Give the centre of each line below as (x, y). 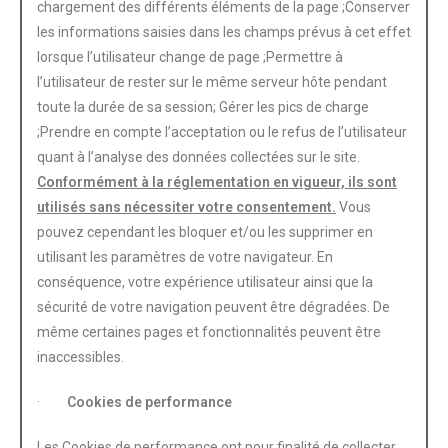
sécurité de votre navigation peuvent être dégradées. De (213, 306)
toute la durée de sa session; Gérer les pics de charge (203, 106)
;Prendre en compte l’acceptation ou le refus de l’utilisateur (222, 131)
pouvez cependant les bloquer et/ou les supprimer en (205, 231)
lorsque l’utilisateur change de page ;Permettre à (190, 56)
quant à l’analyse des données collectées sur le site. (198, 156)
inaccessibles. (80, 356)
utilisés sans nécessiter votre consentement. (186, 206)
